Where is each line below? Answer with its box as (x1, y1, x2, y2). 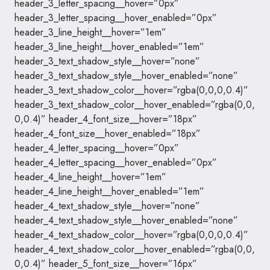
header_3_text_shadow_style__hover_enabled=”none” (14, 69, 238, 83)
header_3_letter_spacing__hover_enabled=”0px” (14, 11, 217, 25)
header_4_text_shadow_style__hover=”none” (14, 199, 200, 213)
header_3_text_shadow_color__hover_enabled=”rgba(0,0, (14, 98, 255, 111)
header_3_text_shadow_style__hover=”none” (14, 54, 200, 68)
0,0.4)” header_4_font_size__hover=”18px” (14, 112, 197, 126)
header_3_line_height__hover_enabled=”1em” (14, 40, 204, 54)
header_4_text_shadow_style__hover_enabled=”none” (14, 213, 238, 227)
